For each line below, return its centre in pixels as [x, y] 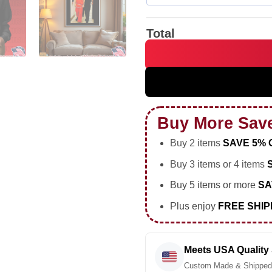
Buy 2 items [196, 143]
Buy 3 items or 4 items [218, 164]
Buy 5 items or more [214, 185]
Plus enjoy [194, 206]
